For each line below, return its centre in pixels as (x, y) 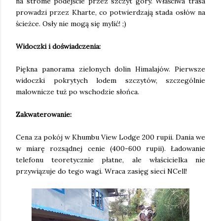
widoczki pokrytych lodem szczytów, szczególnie (110, 80)
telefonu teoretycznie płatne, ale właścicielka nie (110, 160)
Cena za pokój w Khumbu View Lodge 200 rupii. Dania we (110, 137)
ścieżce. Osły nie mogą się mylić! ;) (71, 23)
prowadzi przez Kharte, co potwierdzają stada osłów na (110, 12)
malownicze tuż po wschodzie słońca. (77, 92)
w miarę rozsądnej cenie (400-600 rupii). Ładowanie (110, 148)
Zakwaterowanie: (44, 114)
